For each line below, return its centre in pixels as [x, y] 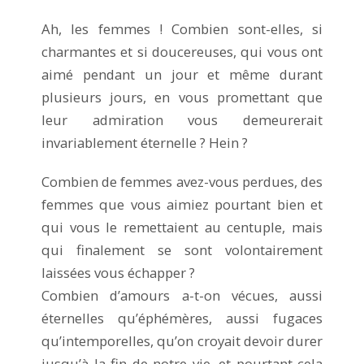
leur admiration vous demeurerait [182, 119]
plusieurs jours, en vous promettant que [182, 97]
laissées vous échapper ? [118, 272]
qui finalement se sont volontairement [182, 249]
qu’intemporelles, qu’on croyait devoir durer [182, 340]
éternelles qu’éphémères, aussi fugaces [182, 318]
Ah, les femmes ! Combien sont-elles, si [182, 28]
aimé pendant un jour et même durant [182, 74]
